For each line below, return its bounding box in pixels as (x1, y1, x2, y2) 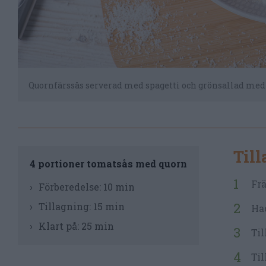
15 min (93, 199, 125, 213)
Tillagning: (39, 199, 93, 213)
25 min (81, 219, 114, 232)
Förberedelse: (39, 180, 103, 193)
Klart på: (39, 219, 81, 232)
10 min (103, 180, 135, 193)
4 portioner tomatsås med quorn (30, 157, 187, 170)
